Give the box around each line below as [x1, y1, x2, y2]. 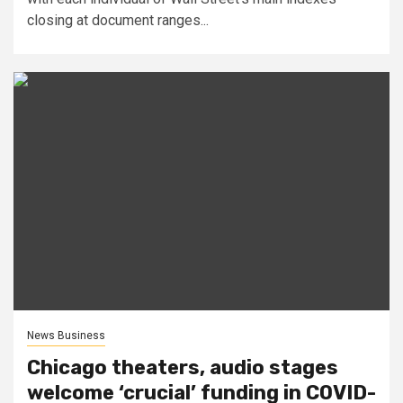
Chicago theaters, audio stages [27, 354, 338, 380]
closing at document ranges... [27, 11, 209, 29]
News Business [27, 328, 105, 342]
